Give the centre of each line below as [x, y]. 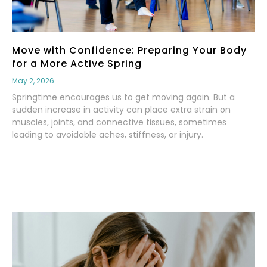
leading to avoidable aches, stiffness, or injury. [108, 134]
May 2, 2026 [33, 80]
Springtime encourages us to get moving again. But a [123, 97]
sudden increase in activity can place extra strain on [121, 109]
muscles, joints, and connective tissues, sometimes [119, 122]
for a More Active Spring [77, 63]
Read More [38, 166]
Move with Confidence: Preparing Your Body [129, 50]
